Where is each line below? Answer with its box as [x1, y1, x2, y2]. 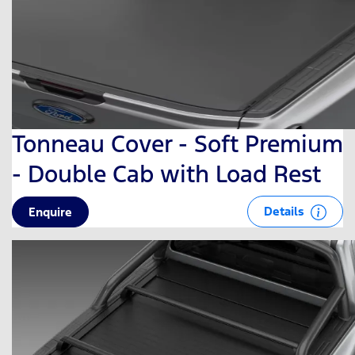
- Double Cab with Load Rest [12, 158, 321, 189]
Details [264, 203, 307, 219]
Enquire [29, 204, 72, 219]
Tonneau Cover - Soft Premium [12, 128, 343, 158]
